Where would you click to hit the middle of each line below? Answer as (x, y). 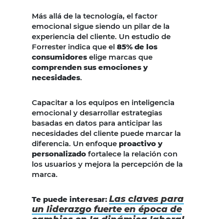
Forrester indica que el (74, 47)
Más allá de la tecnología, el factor (95, 16)
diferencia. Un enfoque (74, 144)
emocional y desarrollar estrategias (97, 113)
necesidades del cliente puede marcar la (106, 133)
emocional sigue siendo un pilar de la (101, 26)
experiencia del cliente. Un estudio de (101, 37)
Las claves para (146, 199)
